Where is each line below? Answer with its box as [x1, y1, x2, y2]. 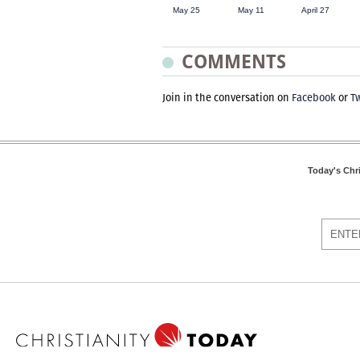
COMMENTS [182, 51, 286, 72]
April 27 [301, 6, 329, 14]
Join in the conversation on [162, 90, 292, 105]
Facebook [292, 90, 336, 105]
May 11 [237, 6, 264, 14]
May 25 [173, 6, 200, 14]
